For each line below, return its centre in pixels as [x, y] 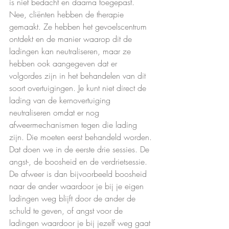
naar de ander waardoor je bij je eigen [78, 186]
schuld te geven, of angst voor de [67, 211]
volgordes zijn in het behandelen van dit [79, 76]
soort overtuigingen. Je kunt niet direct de [79, 88]
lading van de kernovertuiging [61, 100]
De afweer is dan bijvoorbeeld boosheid [79, 174]
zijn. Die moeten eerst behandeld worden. [82, 137]
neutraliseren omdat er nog [55, 113]
